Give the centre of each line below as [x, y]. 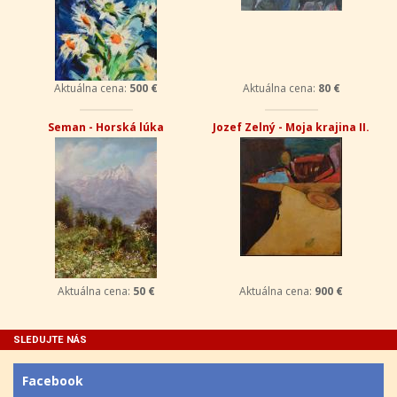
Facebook [53, 381]
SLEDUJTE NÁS [50, 340]
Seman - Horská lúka [106, 127]
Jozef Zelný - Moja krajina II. [291, 127]
